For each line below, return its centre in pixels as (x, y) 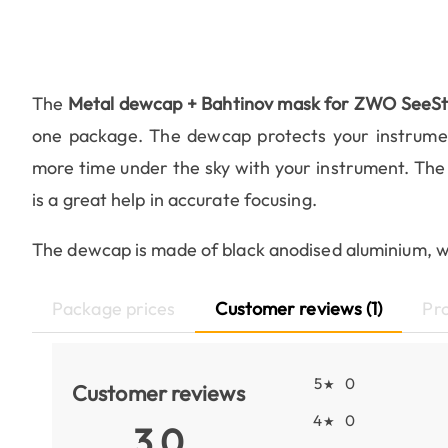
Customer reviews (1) (299, 309)
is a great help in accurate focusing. (174, 200)
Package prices (114, 309)
